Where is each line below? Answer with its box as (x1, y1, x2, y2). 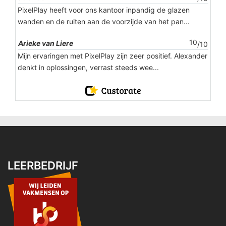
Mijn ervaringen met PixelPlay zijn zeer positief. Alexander (18, 51, 207, 61)
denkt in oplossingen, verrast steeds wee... (18, 63, 159, 72)
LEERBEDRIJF (8, 159, 78, 173)
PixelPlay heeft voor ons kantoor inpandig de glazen (18, 6, 190, 15)
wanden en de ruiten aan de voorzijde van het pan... (18, 17, 190, 26)
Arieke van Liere (18, 39, 73, 48)
